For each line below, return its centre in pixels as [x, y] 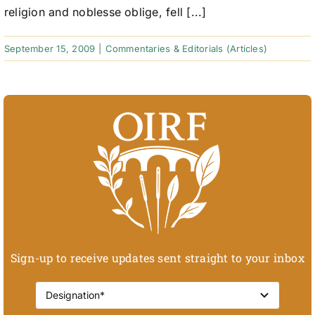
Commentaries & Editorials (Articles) [186, 49]
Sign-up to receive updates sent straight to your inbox [157, 257]
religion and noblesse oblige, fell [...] [105, 12]
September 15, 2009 [50, 49]
